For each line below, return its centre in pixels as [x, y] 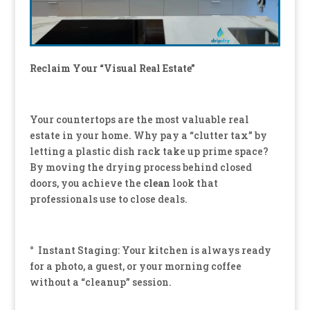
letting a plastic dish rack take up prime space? [149, 152]
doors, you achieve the [86, 183]
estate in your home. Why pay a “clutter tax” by [148, 136]
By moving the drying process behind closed [140, 167]
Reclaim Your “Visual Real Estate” [112, 69]
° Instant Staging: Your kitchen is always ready [150, 250]
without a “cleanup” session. [100, 282]
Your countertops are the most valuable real [139, 120]
